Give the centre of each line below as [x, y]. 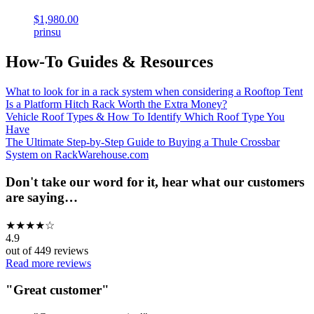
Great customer [57, 290]
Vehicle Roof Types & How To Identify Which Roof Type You [145, 117]
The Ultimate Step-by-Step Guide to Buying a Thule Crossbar [143, 142]
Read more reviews [48, 263]
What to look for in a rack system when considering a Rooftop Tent [154, 92]
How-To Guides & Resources [109, 62]
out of [20, 250]
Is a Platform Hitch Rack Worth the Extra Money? [116, 104]
